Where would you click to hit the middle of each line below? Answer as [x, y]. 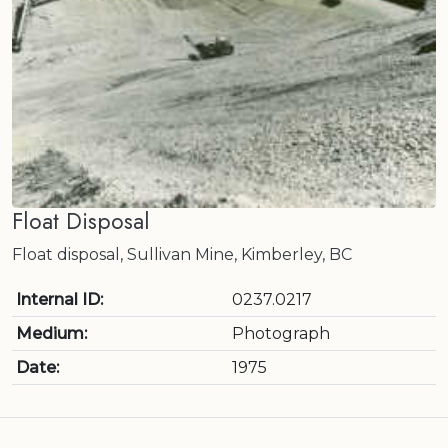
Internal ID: [59, 299]
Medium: [51, 333]
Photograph [281, 333]
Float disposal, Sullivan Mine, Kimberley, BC [182, 254]
